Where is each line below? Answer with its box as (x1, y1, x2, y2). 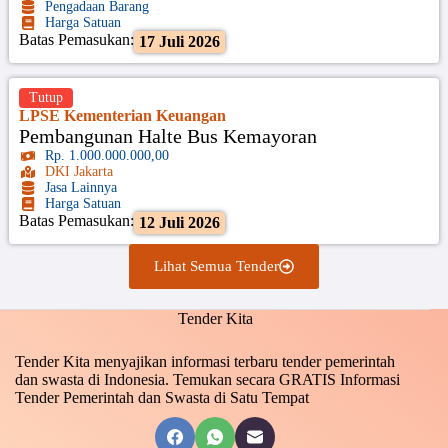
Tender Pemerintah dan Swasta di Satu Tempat (15, 388, 309, 406)
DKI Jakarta (45, 163, 114, 179)
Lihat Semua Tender (153, 257, 279, 274)
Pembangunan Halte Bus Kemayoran (18, 124, 317, 147)
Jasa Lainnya (45, 179, 118, 195)
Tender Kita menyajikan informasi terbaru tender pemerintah (15, 352, 395, 370)
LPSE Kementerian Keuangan (18, 106, 226, 124)
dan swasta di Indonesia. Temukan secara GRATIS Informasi (15, 370, 400, 388)
